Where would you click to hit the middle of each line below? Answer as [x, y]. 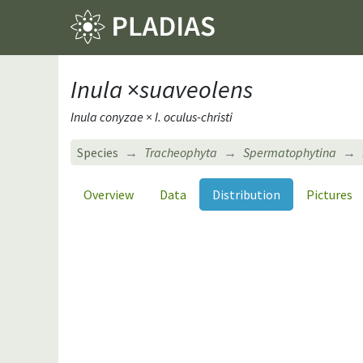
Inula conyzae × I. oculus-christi [152, 116]
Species [98, 152]
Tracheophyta [181, 152]
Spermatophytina [290, 152]
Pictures [329, 194]
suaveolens [196, 89]
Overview [109, 194]
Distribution [246, 194]
